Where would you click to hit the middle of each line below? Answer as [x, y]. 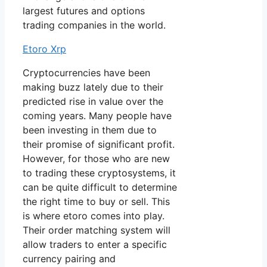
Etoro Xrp [44, 49]
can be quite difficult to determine [100, 187]
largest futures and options [84, 11]
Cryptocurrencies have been [86, 73]
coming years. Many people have [97, 116]
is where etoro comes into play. [94, 216]
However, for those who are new [96, 159]
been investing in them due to [90, 130]
